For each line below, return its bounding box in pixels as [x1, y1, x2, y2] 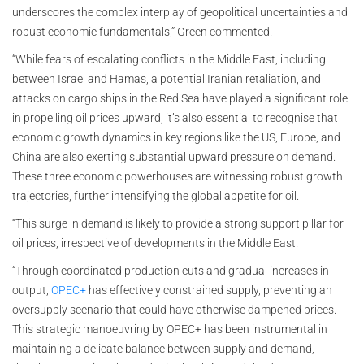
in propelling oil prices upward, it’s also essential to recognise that [12, 110, 338, 124]
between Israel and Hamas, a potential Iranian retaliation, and [12, 71, 321, 85]
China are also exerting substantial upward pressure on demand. [12, 149, 336, 163]
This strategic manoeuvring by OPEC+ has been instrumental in [12, 322, 327, 336]
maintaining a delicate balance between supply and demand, [12, 341, 314, 355]
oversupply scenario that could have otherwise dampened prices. [12, 302, 336, 316]
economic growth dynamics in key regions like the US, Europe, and [12, 130, 340, 144]
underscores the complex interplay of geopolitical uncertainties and [12, 5, 348, 19]
